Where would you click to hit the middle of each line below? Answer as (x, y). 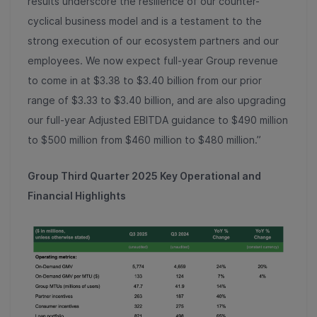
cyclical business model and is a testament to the (145, 21)
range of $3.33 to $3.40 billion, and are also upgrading (157, 100)
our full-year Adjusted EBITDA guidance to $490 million (158, 120)
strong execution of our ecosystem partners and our (153, 41)
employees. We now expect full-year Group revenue (153, 61)
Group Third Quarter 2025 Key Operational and (144, 176)
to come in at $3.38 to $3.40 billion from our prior (145, 81)
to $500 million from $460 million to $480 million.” (146, 140)
